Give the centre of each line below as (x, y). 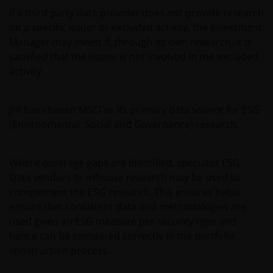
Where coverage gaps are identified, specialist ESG (125, 163)
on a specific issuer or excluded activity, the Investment (136, 27)
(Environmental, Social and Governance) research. (124, 124)
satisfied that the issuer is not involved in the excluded (134, 57)
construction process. (59, 250)
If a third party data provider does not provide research (136, 13)
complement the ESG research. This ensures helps (125, 192)
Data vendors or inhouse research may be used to (125, 177)
